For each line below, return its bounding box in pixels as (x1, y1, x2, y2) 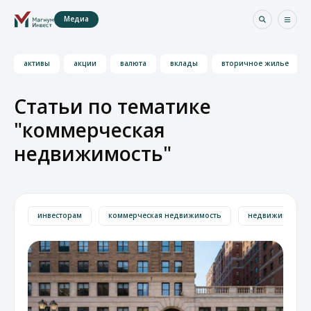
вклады (170, 58, 198, 68)
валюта (120, 58, 146, 68)
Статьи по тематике (14, 93, 211, 119)
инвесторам (37, 210, 82, 220)
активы (24, 58, 50, 68)
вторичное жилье (221, 58, 289, 68)
